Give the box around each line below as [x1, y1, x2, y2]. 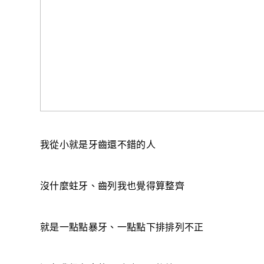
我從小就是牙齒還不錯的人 [39, 139, 156, 150]
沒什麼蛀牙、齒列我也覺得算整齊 [39, 180, 185, 192]
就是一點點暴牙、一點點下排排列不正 [39, 222, 204, 233]
